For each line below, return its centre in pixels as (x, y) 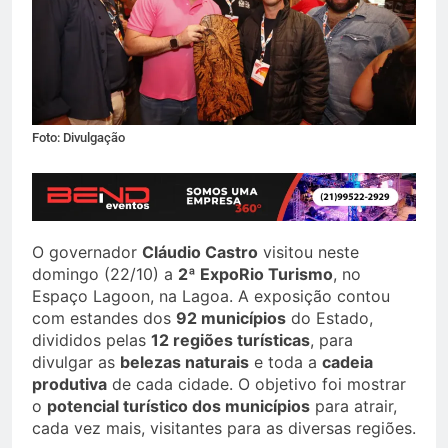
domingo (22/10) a (105, 274)
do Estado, (329, 318)
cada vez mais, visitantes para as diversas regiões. (224, 428)
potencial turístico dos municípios (178, 406)
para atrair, (353, 406)
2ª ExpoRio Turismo (255, 274)
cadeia (347, 362)
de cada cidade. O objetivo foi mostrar (256, 384)
